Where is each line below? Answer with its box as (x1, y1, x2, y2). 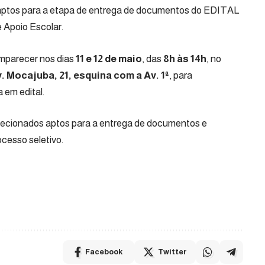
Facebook (85, 247, 122, 256)
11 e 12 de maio (76, 53, 142, 64)
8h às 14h (163, 53, 206, 64)
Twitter (157, 247, 187, 256)
